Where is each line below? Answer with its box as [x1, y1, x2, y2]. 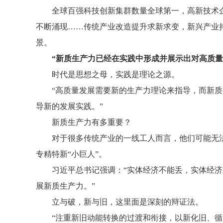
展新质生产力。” [36, 182, 95, 190]
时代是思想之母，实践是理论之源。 [52, 70, 179, 79]
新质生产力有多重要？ [52, 118, 131, 126]
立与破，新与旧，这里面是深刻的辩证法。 [52, 198, 203, 206]
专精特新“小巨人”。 [36, 150, 107, 158]
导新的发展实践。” [36, 102, 103, 111]
